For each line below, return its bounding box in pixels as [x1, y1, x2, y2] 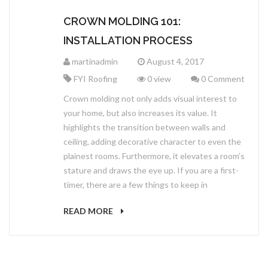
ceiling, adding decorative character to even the [63, 136, 241, 147]
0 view [145, 73, 171, 84]
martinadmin [70, 56, 118, 66]
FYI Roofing [74, 73, 117, 84]
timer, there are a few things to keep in [63, 179, 208, 190]
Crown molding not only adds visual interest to [63, 93, 237, 103]
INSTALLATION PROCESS [63, 33, 193, 47]
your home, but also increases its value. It [63, 107, 217, 118]
